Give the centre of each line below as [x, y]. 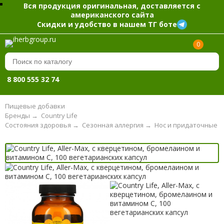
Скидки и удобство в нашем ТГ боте [107, 24]
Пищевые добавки [35, 106]
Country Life [59, 115]
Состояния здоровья [38, 125]
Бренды [17, 115]
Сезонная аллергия [112, 125]
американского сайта [112, 14]
